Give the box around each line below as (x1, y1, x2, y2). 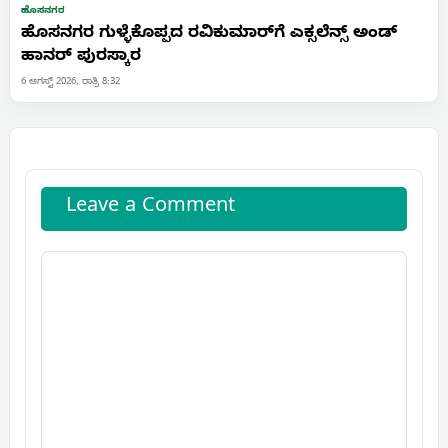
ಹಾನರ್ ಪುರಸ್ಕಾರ (21, 47, 141, 70)
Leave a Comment (66, 195, 235, 223)
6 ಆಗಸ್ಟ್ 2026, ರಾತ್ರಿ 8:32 (21, 76, 120, 90)
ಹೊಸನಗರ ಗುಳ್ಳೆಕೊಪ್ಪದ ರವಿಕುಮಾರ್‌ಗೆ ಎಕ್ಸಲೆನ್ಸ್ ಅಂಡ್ (21, 24, 397, 47)
